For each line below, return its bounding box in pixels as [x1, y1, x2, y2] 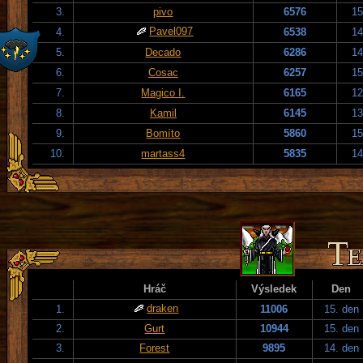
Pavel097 [149, 24, 194, 37]
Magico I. [141, 86, 186, 99]
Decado [145, 45, 181, 58]
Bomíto [146, 126, 181, 139]
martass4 [141, 147, 186, 160]
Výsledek [251, 282, 297, 295]
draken [147, 301, 179, 314]
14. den [324, 341, 359, 354]
